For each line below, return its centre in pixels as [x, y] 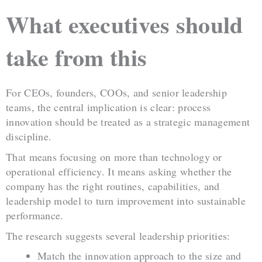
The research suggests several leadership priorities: [118, 235]
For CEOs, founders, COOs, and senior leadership [117, 92]
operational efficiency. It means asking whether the [119, 171]
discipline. [29, 136]
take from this [77, 57]
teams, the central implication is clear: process [108, 107]
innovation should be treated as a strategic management [128, 121]
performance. [35, 215]
